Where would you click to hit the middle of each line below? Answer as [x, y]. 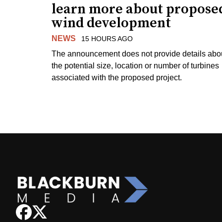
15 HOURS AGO [107, 38]
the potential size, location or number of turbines [135, 65]
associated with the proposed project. [117, 77]
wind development [111, 23]
